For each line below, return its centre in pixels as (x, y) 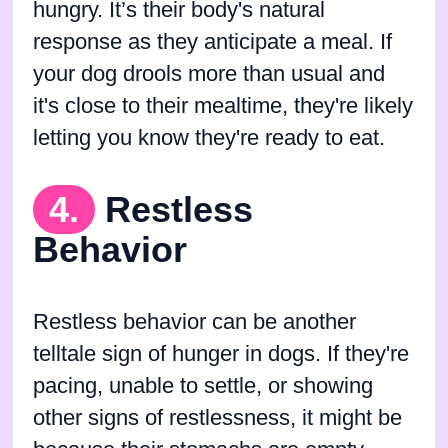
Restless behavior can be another (194, 321)
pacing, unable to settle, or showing (203, 385)
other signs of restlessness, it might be (217, 417)
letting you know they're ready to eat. (209, 137)
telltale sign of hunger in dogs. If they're (221, 353)
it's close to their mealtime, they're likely (223, 105)
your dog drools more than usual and (209, 73)
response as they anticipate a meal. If (212, 41)
